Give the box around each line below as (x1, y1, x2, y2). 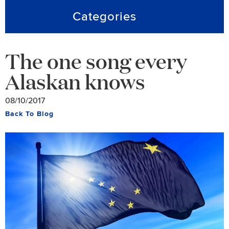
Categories (72, 9, 136, 24)
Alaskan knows (5, 67, 145, 95)
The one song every (5, 47, 187, 75)
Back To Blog (5, 109, 54, 118)
